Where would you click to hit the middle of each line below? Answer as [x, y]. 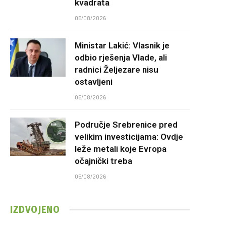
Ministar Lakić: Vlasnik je [122, 45]
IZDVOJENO [35, 209]
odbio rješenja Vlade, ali [121, 58]
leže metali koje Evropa [121, 149]
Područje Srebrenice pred [126, 125]
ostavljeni [94, 82]
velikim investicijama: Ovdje [129, 137]
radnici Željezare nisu [117, 70]
